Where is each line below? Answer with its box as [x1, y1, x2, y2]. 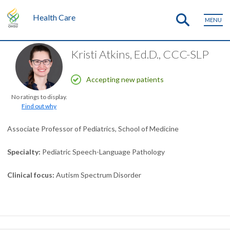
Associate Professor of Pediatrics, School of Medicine [7, 124, 179, 133]
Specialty [7, 147, 39, 156]
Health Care [32, 12, 75, 22]
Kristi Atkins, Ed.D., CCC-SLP [71, 47, 209, 61]
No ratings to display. [11, 93, 67, 101]
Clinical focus [7, 170, 52, 179]
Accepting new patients [86, 75, 164, 84]
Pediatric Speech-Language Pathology [42, 147, 165, 156]
